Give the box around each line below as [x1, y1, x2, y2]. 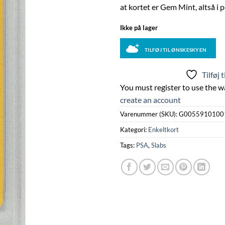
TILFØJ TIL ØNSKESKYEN [145, 46, 207, 53]
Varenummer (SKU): [120, 109, 179, 118]
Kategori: [120, 125, 148, 134]
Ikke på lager [120, 23, 158, 32]
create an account [120, 94, 181, 104]
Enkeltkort [148, 125, 179, 134]
